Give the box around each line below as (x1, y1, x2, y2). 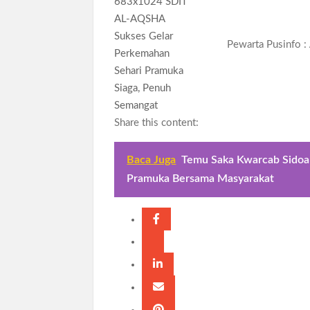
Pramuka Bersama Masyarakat (127, 172, 275, 184)
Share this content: (114, 117, 199, 128)
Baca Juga (127, 154, 176, 165)
